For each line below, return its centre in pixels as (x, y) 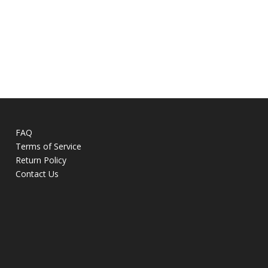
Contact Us (37, 173)
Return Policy (41, 160)
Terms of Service (49, 146)
